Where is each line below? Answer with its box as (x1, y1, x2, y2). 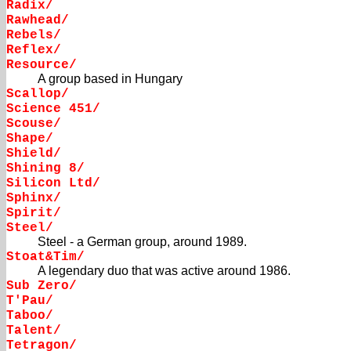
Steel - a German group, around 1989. (38, 235, 247, 249)
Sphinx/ (6, 191, 61, 206)
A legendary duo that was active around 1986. (38, 264, 291, 278)
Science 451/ (6, 102, 100, 117)
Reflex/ (6, 43, 61, 58)
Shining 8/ (6, 161, 85, 176)
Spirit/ (6, 206, 61, 221)
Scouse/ (6, 117, 61, 132)
